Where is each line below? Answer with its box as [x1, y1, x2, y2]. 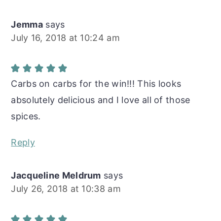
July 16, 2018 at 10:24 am [11, 32, 120, 43]
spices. [11, 110, 41, 121]
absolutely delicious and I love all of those [11, 94, 190, 105]
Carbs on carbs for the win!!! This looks [11, 78, 182, 89]
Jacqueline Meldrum [11, 170, 101, 181]
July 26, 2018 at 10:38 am [11, 183, 121, 194]
